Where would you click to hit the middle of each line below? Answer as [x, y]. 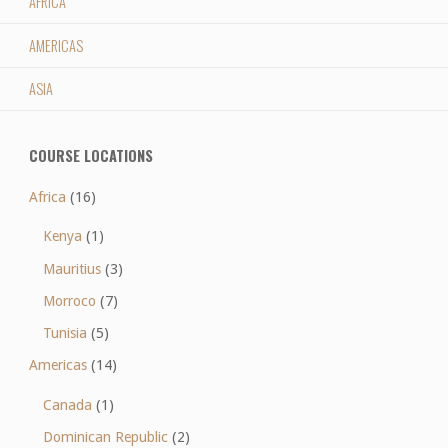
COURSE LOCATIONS [90, 155]
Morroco [70, 300]
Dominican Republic [106, 436]
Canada [68, 404]
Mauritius [72, 268]
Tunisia [65, 333]
